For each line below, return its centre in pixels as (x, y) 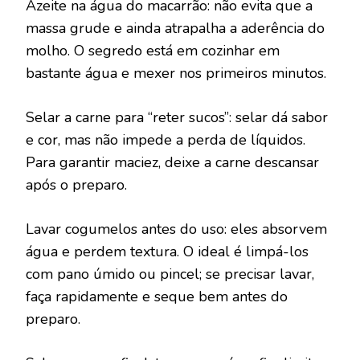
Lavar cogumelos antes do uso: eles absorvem (176, 229)
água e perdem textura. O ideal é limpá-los (167, 251)
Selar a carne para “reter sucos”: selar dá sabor (177, 117)
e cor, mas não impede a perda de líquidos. (166, 139)
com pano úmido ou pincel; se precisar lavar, (170, 274)
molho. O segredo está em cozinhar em (153, 50)
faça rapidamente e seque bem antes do (157, 296)
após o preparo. (76, 184)
